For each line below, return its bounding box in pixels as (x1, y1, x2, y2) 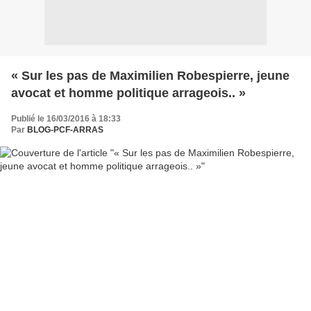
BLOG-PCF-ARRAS (27, 125, 103, 135)
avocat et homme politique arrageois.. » (11, 86, 246, 101)
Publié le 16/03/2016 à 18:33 (11, 114, 121, 124)
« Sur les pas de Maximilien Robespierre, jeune (11, 69, 289, 83)
